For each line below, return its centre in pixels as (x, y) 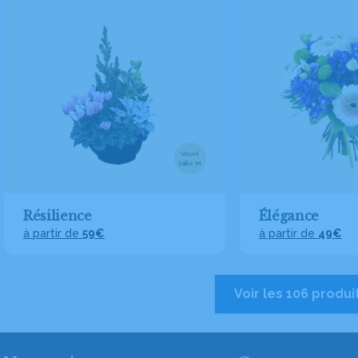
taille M (190, 163)
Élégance (289, 216)
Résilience (58, 216)
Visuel (190, 153)
